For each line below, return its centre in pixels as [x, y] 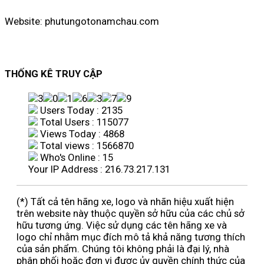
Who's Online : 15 [75, 158]
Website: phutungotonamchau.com [82, 21]
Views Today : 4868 [81, 134]
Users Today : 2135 [80, 110]
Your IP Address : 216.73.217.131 [99, 169]
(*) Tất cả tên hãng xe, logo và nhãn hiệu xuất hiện [125, 201]
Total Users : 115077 [83, 122]
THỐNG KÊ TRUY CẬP [54, 74]
